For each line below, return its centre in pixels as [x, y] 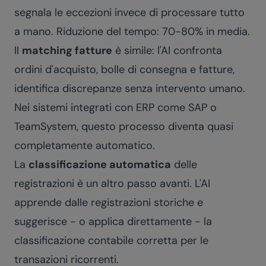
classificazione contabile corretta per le [111, 240]
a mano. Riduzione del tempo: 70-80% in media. [132, 31]
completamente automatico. [85, 145]
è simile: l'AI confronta [167, 50]
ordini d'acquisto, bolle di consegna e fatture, [124, 69]
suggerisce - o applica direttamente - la [113, 221]
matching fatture [67, 50]
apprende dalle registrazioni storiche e [109, 202]
